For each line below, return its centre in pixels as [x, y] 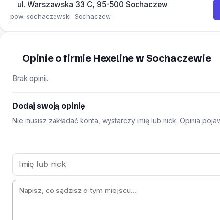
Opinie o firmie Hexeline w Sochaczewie [117, 58]
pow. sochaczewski [41, 16]
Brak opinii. [30, 78]
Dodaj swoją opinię [49, 105]
